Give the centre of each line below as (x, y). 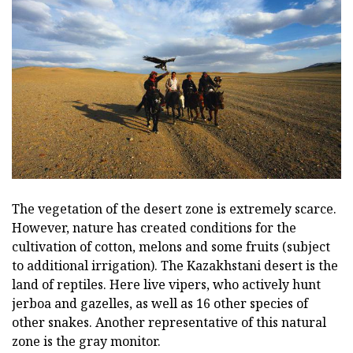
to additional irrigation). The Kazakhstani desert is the (175, 266)
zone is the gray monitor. (86, 342)
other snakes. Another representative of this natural (169, 323)
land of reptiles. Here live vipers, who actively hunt (166, 285)
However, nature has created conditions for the (154, 228)
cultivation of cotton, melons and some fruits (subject (171, 247)
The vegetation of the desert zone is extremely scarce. (174, 209)
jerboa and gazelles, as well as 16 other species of (160, 304)
